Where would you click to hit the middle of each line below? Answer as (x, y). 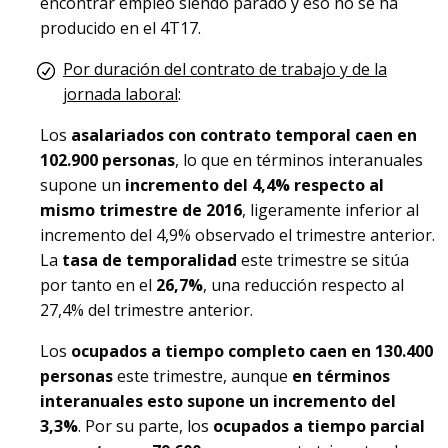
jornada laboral (120, 94)
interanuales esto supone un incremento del (218, 401)
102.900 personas (107, 160)
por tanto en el (98, 285)
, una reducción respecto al (303, 285)
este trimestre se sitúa (323, 260)
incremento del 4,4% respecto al (254, 185)
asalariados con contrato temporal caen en (244, 135)
